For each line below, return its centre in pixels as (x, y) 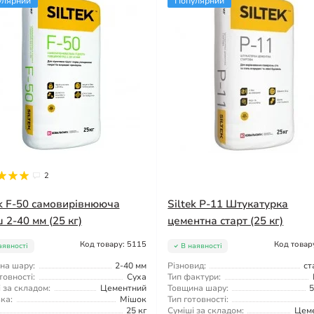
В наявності (201, 246)
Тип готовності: (198, 299)
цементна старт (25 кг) (226, 220)
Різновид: (187, 265)
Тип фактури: (194, 277)
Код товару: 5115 (114, 244)
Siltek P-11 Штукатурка (228, 204)
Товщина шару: (198, 288)
